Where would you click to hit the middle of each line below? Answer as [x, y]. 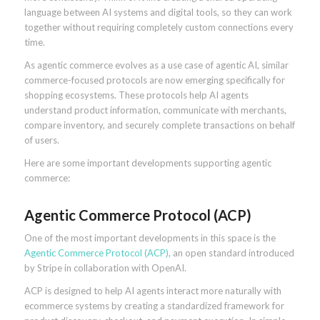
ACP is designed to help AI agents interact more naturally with [152, 291]
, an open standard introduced [231, 253]
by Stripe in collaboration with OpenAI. [105, 268]
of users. [41, 140]
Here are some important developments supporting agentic [147, 163]
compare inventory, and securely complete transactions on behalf [159, 125]
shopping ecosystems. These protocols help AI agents [136, 95]
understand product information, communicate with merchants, [155, 110]
